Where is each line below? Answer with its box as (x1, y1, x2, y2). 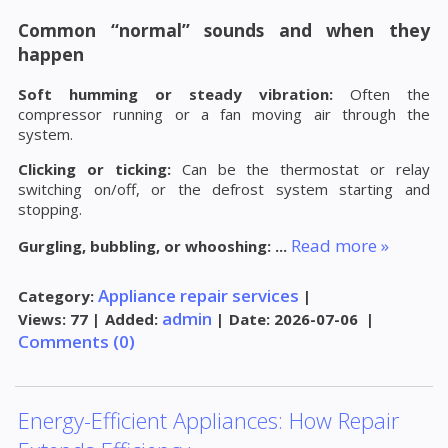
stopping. (18, 198, 82, 219)
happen (18, 42, 84, 67)
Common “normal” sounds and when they (18, 18, 430, 43)
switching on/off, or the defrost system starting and (18, 178, 430, 199)
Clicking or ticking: (18, 158, 171, 179)
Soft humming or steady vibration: (18, 83, 333, 104)
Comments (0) (18, 329, 135, 353)
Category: (18, 285, 94, 306)
